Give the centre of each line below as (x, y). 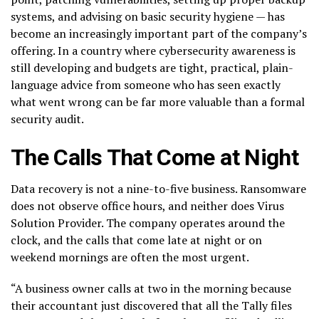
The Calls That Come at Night (155, 158)
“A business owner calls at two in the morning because (151, 289)
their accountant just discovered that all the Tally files (151, 306)
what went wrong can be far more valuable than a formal (158, 102)
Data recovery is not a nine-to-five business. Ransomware (158, 189)
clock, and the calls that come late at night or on (136, 240)
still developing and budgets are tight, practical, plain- (152, 68)
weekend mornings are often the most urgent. (130, 257)
